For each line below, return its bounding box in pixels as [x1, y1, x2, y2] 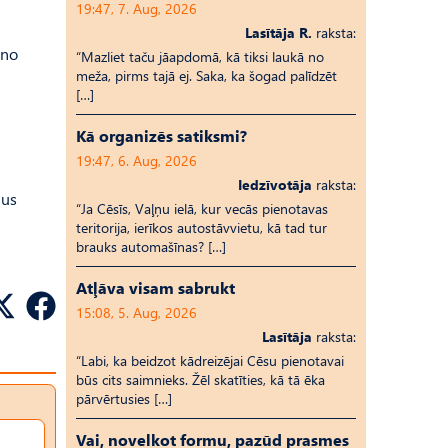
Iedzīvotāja [238, 175, 312, 194]
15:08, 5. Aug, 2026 [76, 303, 197, 322]
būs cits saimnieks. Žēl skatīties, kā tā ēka [76, 370, 325, 389]
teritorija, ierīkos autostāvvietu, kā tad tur [76, 218, 327, 237]
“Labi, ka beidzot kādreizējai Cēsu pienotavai [76, 351, 344, 370]
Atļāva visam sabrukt [76, 277, 235, 298]
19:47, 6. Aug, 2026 [76, 151, 197, 170]
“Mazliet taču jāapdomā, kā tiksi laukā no [76, 47, 324, 66]
